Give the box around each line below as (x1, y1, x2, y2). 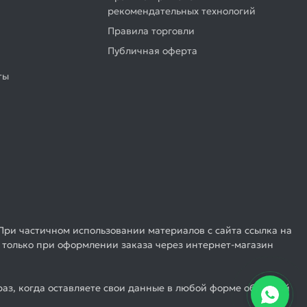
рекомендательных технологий (108, 5, 256, 17)
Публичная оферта (108, 45, 198, 57)
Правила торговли (108, 25, 195, 37)
